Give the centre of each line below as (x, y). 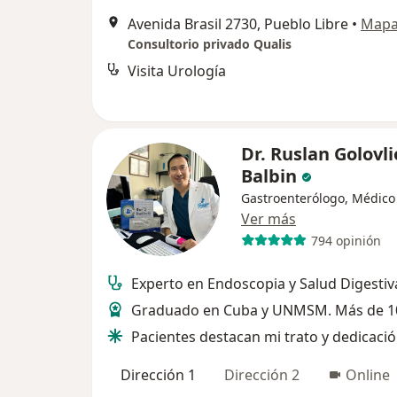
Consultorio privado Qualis (210, 44)
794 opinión (346, 240)
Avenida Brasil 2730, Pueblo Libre (238, 24)
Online (368, 375)
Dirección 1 (158, 375)
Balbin (269, 176)
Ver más (269, 219)
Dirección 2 (262, 375)
